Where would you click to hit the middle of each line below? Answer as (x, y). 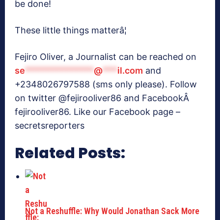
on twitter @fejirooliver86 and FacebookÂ (103, 98)
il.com (130, 71)
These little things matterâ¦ (71, 30)
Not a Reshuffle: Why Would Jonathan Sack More (112, 211)
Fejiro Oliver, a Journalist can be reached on (106, 57)
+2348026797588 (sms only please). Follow (106, 84)
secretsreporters (50, 126)
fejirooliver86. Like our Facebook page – (97, 112)
